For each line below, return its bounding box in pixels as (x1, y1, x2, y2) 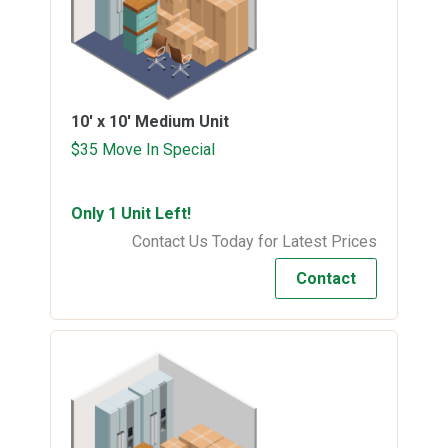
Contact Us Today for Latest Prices (132, 231, 377, 251)
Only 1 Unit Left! (71, 203, 191, 223)
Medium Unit (135, 111, 229, 131)
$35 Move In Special (71, 139, 215, 159)
